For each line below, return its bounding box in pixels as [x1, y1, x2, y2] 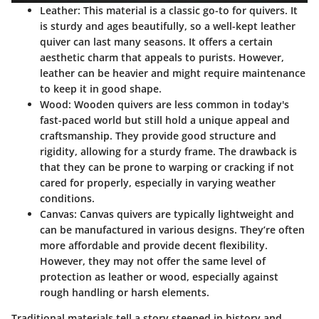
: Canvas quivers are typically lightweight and [74, 207, 294, 221]
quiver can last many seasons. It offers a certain [40, 35, 273, 49]
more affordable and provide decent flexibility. [40, 239, 268, 253]
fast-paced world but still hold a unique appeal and [40, 113, 290, 127]
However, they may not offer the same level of [40, 254, 266, 268]
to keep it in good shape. [40, 82, 162, 96]
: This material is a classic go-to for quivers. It [78, 4, 298, 18]
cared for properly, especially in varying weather [40, 176, 276, 190]
